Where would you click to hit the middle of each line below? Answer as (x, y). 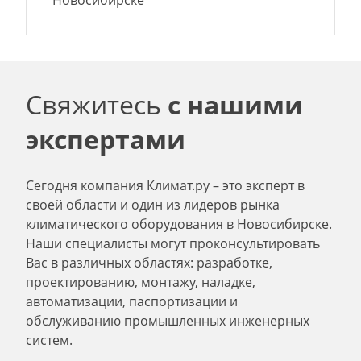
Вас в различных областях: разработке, (149, 263)
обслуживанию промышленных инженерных (168, 321)
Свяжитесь (97, 105)
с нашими (235, 105)
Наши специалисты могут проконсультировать (173, 244)
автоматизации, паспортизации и (132, 302)
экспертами (106, 139)
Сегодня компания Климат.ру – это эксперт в (165, 186)
